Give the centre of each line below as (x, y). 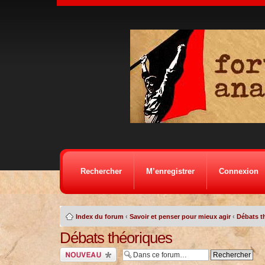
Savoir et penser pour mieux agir (180, 216)
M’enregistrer (170, 171)
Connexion (238, 171)
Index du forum (99, 216)
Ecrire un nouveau (86, 251)
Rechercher (101, 171)
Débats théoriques (116, 238)
